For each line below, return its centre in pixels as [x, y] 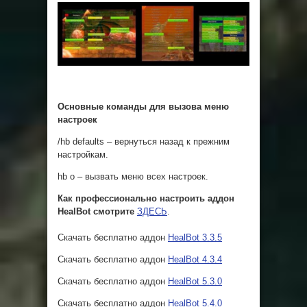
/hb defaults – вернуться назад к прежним [144, 142]
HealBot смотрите [96, 212]
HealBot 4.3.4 [195, 260]
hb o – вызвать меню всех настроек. [133, 177]
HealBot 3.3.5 [195, 238]
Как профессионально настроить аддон [146, 199]
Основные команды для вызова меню [143, 107]
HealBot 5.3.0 [195, 282]
